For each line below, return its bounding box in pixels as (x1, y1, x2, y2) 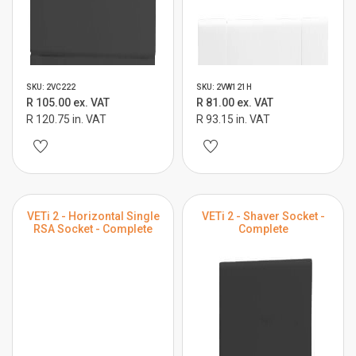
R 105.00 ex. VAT (26, 96, 110, 109)
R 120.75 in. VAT (26, 113, 106, 126)
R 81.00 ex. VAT (196, 96, 273, 109)
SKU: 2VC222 (26, 83, 75, 91)
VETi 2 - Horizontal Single (26, 210, 160, 222)
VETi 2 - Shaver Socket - (201, 210, 325, 222)
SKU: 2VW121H (196, 83, 252, 91)
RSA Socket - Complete (33, 222, 153, 235)
